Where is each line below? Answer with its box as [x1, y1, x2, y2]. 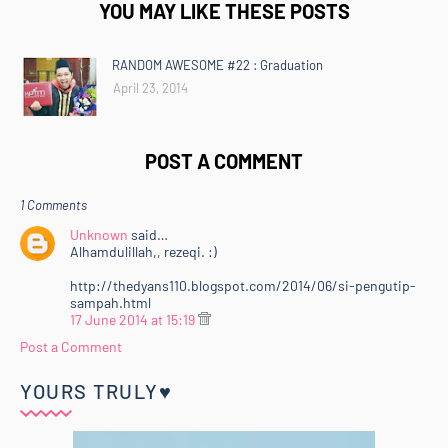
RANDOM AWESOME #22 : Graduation [112, 57, 323, 73]
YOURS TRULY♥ [20, 379, 172, 403]
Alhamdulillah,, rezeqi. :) [70, 243, 217, 260]
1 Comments [20, 197, 87, 213]
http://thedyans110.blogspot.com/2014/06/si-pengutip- [70, 277, 416, 294]
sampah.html [70, 294, 151, 311]
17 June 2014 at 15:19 [70, 311, 198, 328]
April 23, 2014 [113, 80, 188, 96]
